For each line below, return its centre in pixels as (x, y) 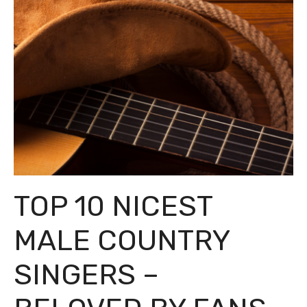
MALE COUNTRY (122, 241)
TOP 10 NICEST (113, 207)
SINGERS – (86, 275)
